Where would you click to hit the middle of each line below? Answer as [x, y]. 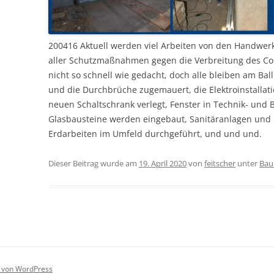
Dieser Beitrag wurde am [94, 164]
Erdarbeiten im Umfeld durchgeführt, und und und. [155, 134]
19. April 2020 [163, 164]
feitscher [220, 164]
